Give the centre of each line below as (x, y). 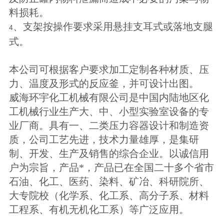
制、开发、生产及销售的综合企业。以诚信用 (109, 153)
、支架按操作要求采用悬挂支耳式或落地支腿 (113, 26)
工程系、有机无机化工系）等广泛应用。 (99, 209)
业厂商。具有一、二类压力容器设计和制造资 (109, 125)
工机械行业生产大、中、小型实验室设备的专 (109, 111)
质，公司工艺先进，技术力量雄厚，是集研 (104, 139)
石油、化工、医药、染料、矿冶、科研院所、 (109, 181)
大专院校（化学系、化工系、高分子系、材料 (109, 195)
